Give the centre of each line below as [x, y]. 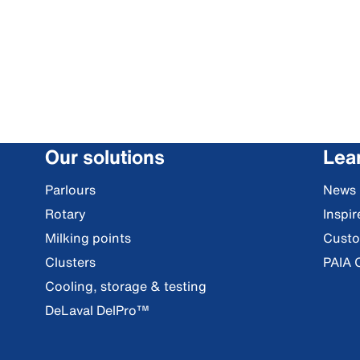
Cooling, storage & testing [126, 286]
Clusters [70, 262]
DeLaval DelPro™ [97, 310]
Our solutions [105, 157]
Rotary [65, 214]
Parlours [70, 190]
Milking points [88, 238]
